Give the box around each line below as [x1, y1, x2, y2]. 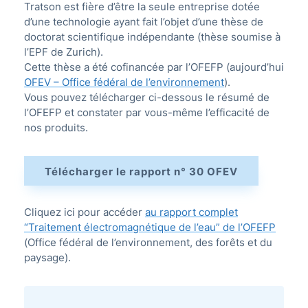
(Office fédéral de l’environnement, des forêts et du [24, 236, 272, 249]
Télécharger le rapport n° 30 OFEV [45, 165, 238, 178]
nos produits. [24, 121, 88, 134]
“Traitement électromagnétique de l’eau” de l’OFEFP [24, 221, 276, 234]
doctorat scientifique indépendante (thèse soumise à [24, 30, 280, 43]
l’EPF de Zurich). [24, 45, 103, 58]
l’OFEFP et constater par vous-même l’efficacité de [24, 106, 269, 119]
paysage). [24, 251, 71, 264]
